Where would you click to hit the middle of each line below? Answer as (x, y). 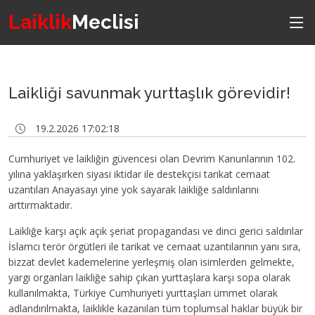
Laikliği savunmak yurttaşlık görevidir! (149, 93)
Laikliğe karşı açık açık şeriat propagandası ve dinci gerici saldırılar (156, 231)
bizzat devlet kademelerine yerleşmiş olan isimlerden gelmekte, (152, 262)
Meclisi (105, 22)
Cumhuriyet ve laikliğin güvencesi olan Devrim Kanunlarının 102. (152, 159)
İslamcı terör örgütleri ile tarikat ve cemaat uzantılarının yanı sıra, (155, 246)
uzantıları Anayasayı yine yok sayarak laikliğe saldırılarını (134, 189)
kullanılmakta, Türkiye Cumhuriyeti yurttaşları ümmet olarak (143, 293)
